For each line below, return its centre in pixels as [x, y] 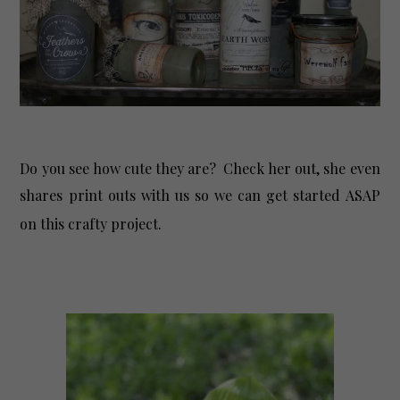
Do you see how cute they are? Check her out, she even [200, 169]
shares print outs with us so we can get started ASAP [200, 196]
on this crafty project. [95, 224]
